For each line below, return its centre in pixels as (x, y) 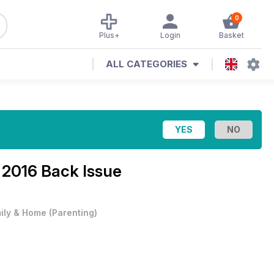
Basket (231, 35)
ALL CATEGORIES (146, 64)
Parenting (73, 213)
